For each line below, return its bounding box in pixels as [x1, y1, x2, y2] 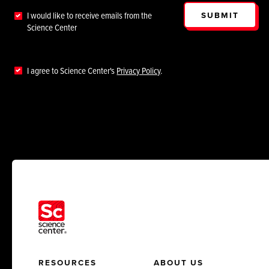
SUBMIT [201, 9, 239, 22]
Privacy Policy [116, 64, 161, 77]
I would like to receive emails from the [27, 9, 153, 22]
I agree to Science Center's [27, 64, 117, 77]
